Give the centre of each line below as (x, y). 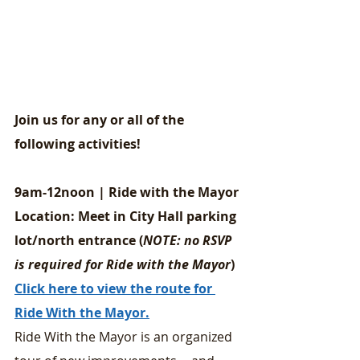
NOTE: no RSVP (189, 240)
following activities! (78, 144)
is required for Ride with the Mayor (123, 264)
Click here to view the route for (115, 288)
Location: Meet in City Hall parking (127, 216)
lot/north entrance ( (79, 240)
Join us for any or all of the (101, 120)
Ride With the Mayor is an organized (125, 337)
